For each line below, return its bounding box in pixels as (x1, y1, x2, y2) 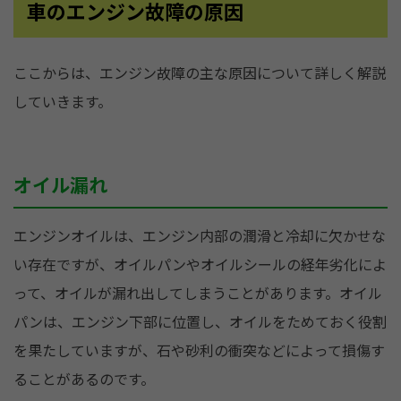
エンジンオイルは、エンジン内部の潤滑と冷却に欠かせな (13, 226, 386, 247)
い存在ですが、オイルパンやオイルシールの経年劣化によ (13, 254, 387, 276)
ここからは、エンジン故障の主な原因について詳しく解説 (13, 63, 386, 84)
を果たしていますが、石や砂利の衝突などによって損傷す (13, 340, 385, 362)
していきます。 (13, 91, 112, 113)
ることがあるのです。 (13, 369, 155, 390)
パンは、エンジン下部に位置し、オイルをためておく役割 (13, 311, 387, 333)
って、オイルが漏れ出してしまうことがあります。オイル (13, 283, 382, 304)
